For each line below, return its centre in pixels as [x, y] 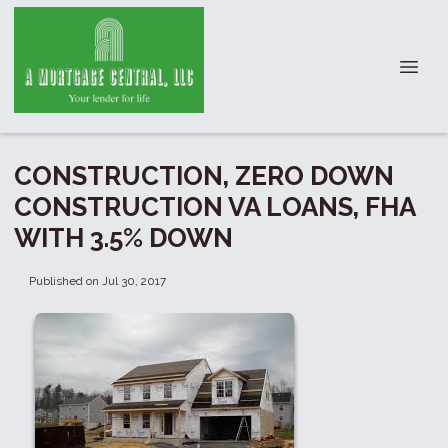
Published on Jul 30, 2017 [97, 280]
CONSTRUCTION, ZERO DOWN [204, 176]
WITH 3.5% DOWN [123, 238]
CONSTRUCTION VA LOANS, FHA [214, 207]
